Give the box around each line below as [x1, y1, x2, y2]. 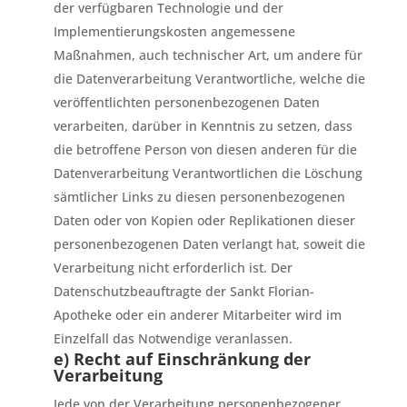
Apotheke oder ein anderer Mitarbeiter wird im [53, 306, 342, 323]
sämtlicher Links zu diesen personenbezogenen [53, 188, 345, 205]
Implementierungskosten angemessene [53, 23, 295, 40]
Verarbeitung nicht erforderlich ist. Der [53, 259, 293, 276]
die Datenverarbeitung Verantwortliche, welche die [53, 70, 365, 87]
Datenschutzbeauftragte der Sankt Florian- [53, 283, 314, 300]
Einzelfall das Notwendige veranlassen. [53, 330, 293, 347]
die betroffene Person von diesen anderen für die [53, 141, 357, 158]
